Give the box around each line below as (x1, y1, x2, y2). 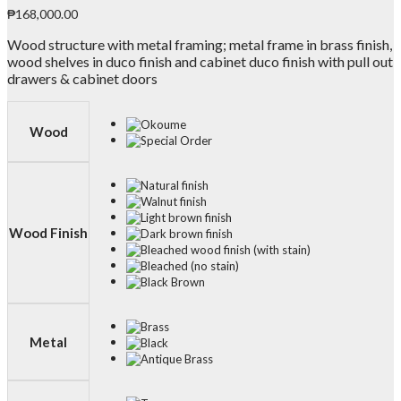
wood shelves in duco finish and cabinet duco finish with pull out (7, 52, 393, 70)
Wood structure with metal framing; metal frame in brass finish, (7, 35, 392, 53)
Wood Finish (9, 224, 88, 241)
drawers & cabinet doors (7, 69, 158, 87)
